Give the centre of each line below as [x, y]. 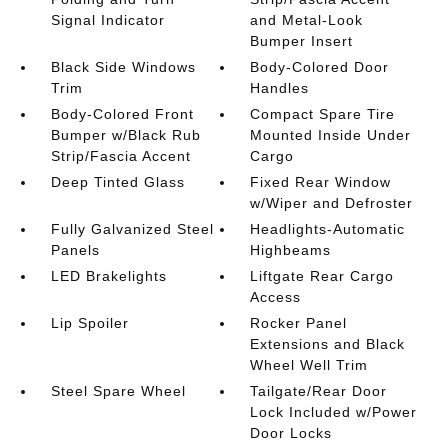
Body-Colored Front [122, 114]
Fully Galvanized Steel [132, 229]
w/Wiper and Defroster [332, 203]
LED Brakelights [108, 276]
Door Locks [291, 433]
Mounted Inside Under [331, 135]
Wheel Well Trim [309, 365]
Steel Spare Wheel [118, 391]
